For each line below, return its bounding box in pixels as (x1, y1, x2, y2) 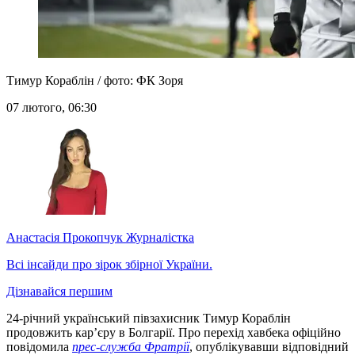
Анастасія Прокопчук (6, 231, 123, 245)
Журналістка (123, 231, 194, 245)
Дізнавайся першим (6, 284, 113, 299)
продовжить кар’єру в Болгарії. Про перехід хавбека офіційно (6, 326, 341, 340)
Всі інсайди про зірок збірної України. (6, 258, 212, 272)
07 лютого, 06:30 (6, 101, 97, 115)
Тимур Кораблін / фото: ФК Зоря (6, 74, 183, 88)
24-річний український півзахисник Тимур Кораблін (6, 311, 291, 326)
